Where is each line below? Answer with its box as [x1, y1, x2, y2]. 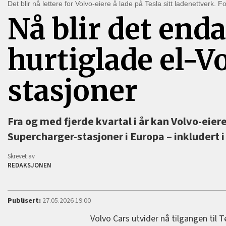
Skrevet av [8, 152, 35, 161]
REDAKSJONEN [8, 161, 52, 171]
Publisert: [8, 195, 41, 206]
